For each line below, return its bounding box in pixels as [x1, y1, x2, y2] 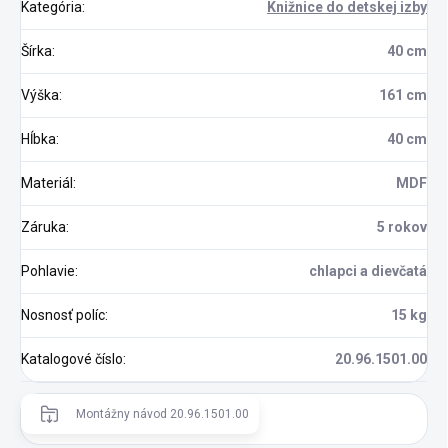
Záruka [21, 218, 66, 235]
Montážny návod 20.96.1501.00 [76, 406, 249, 421]
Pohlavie [21, 262, 75, 279]
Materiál [21, 174, 73, 191]
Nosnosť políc [21, 306, 105, 323]
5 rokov [377, 218, 427, 235]
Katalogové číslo [21, 350, 123, 367]
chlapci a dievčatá [309, 262, 427, 279]
